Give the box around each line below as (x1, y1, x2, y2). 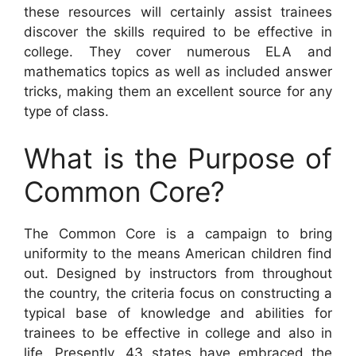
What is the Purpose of (24, 141, 332, 175)
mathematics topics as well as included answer (24, 63, 332, 79)
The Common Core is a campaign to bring (24, 226, 332, 242)
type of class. (24, 103, 109, 119)
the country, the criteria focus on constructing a (24, 285, 332, 301)
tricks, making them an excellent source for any (24, 83, 332, 99)
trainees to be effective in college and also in (24, 325, 332, 341)
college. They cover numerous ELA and (24, 43, 332, 60)
